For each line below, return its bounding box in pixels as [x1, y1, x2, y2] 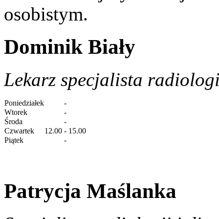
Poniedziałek [4, 99, 44, 108]
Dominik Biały [4, 35, 135, 59]
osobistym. [4, 3, 88, 25]
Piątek [4, 136, 23, 145]
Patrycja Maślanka [4, 179, 176, 203]
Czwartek [4, 127, 34, 135]
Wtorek [4, 108, 27, 117]
